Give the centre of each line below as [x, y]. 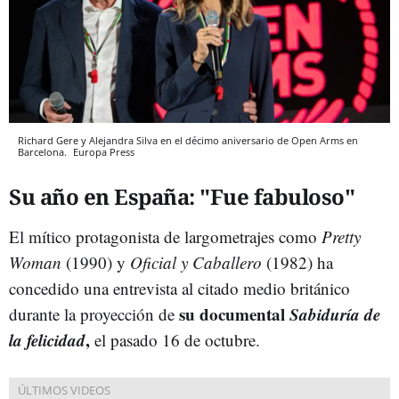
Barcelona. [44, 151]
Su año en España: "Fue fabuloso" [182, 196]
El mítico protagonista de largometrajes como [165, 236]
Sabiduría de [335, 313]
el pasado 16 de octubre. [175, 339]
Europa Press [104, 151]
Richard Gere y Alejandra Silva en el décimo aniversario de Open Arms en [188, 140]
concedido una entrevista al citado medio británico [179, 288]
